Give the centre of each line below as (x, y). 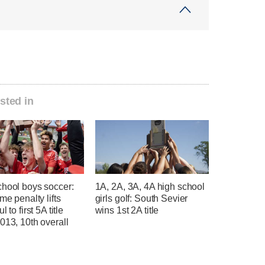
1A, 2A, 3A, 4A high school (150, 186)
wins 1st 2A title (127, 210)
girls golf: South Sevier (141, 198)
